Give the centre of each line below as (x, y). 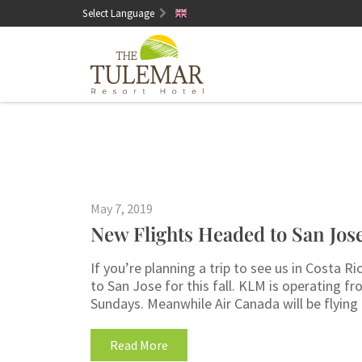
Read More (139, 345)
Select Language (120, 13)
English (206, 13)
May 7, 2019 (122, 208)
